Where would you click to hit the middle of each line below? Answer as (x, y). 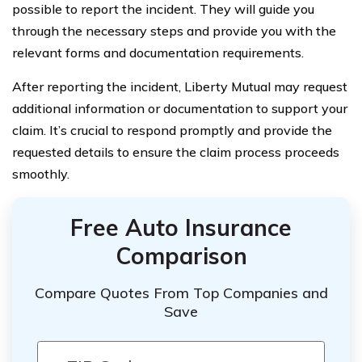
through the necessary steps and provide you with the (174, 30)
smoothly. (41, 173)
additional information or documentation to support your (180, 108)
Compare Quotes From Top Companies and (181, 293)
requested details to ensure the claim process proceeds (176, 152)
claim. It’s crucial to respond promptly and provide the (172, 130)
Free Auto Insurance (181, 227)
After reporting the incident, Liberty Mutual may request (180, 86)
